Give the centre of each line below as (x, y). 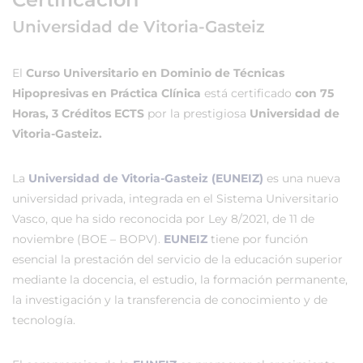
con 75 (314, 93)
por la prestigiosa (199, 113)
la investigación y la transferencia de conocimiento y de (170, 300)
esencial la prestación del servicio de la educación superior (177, 259)
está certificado (248, 93)
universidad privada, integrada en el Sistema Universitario (175, 199)
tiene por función (258, 239)
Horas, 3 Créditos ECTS (80, 113)
